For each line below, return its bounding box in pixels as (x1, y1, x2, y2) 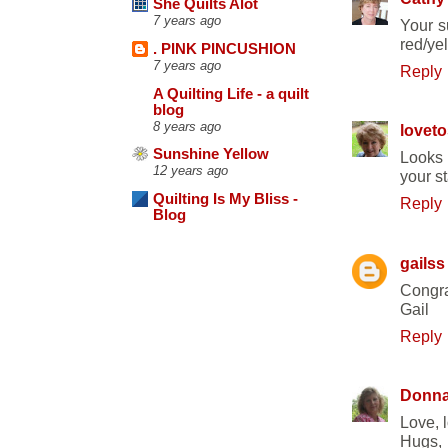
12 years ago (153, 163, 228, 179)
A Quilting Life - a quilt (153, 85, 309, 102)
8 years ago (153, 118, 221, 134)
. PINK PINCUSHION (153, 41, 296, 58)
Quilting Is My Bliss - (153, 191, 298, 208)
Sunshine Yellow (153, 146, 269, 163)
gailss (400, 253, 445, 272)
